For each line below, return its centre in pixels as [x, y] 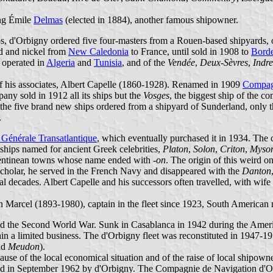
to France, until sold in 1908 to [190, 51]
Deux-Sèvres [224, 62]
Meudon [24, 246]
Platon [175, 149]
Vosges [156, 95]
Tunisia [108, 62]
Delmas [48, 19]
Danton [257, 171]
